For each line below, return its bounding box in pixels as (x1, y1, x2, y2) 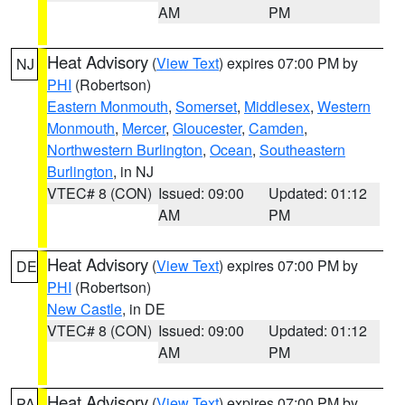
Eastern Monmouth (47, 96, 168, 117)
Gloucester (173, 118, 241, 138)
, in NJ (113, 161, 154, 182)
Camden (249, 118, 304, 138)
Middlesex (244, 96, 310, 117)
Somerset (175, 96, 237, 117)
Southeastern (259, 139, 345, 160)
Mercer (122, 118, 165, 138)
